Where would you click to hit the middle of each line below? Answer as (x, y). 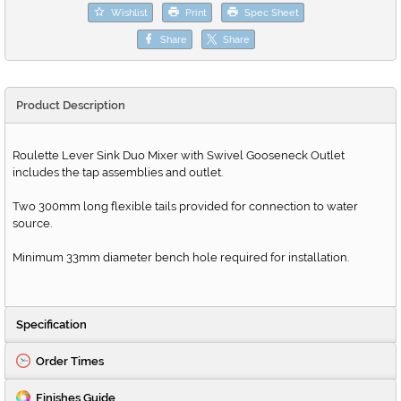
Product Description (71, 106)
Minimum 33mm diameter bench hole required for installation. (181, 258)
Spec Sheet (272, 13)
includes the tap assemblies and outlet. (118, 173)
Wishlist (129, 13)
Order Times (70, 362)
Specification (51, 325)
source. (32, 224)
